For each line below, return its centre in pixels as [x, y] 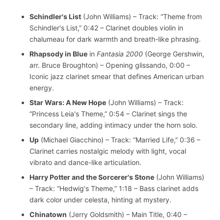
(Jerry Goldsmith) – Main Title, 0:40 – [127, 214]
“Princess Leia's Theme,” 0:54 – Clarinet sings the [108, 113]
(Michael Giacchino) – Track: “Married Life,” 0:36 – [120, 139]
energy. [42, 87]
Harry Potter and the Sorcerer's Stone [92, 177]
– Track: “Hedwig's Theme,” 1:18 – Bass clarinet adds [114, 188]
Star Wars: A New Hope [68, 102]
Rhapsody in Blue [58, 54]
